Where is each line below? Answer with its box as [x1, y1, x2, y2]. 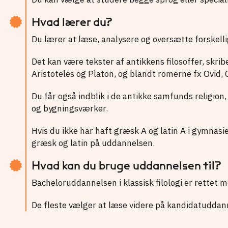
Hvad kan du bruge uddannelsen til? [31, 157, 221, 174]
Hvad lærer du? [31, 14, 112, 30]
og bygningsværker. [31, 103, 110, 114]
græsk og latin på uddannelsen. [31, 137, 155, 149]
